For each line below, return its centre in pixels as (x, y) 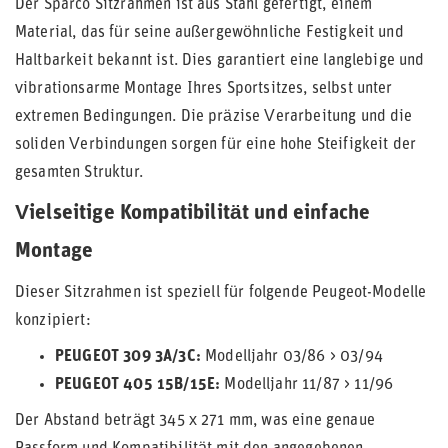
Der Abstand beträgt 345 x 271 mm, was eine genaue (195, 421)
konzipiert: (53, 321)
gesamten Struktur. (79, 173)
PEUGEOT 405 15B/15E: (138, 385)
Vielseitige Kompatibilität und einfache (193, 213)
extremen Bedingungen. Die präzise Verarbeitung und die (214, 117)
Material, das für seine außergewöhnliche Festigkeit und (209, 33)
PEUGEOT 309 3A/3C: (128, 357)
